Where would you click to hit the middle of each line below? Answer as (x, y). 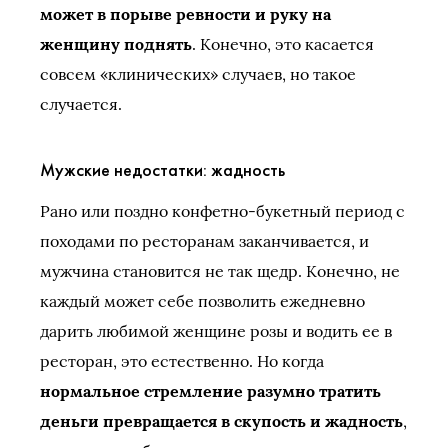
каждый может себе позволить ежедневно (202, 301)
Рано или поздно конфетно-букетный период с (222, 211)
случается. (81, 104)
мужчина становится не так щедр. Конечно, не (220, 271)
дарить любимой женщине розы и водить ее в (216, 331)
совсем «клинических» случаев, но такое (198, 74)
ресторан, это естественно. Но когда (182, 361)
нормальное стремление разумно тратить (210, 391)
